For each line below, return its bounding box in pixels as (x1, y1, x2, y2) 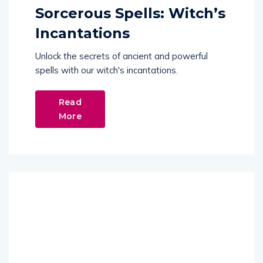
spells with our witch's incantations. (35, 65, 178, 76)
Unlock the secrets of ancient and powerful (35, 50, 208, 62)
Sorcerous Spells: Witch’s (35, 5, 225, 22)
